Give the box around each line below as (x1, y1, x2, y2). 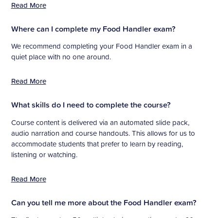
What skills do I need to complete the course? (11, 99, 171, 111)
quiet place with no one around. (11, 52, 111, 62)
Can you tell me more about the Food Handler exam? (11, 196, 197, 208)
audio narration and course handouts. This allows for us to (11, 127, 195, 138)
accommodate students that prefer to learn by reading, (11, 138, 183, 149)
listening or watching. (11, 149, 79, 160)
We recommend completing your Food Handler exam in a (11, 41, 192, 52)
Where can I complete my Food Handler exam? (11, 22, 176, 35)
